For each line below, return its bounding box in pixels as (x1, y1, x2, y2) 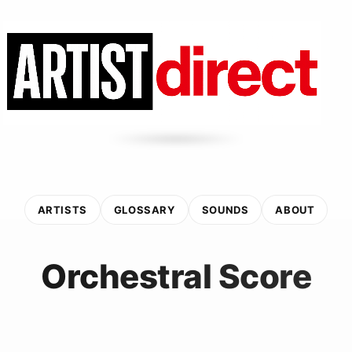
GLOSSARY (113, 203, 175, 216)
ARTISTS (37, 203, 87, 216)
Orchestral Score (41, 255, 311, 296)
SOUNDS (201, 203, 249, 216)
